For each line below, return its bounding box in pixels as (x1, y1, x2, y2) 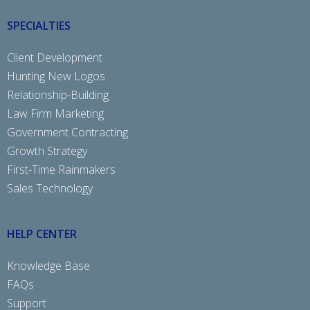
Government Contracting (7, 125, 128, 140)
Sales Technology (7, 181, 93, 197)
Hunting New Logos (7, 69, 105, 84)
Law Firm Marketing (7, 106, 104, 122)
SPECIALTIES (7, 18, 71, 34)
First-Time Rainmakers (7, 162, 116, 178)
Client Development (7, 50, 102, 66)
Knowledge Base (7, 258, 90, 274)
